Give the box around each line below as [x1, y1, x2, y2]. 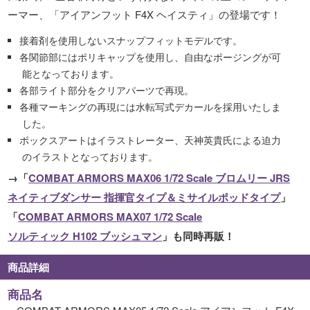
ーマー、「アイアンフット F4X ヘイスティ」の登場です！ [8, 6, 282, 21]
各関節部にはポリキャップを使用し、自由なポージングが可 [19, 50, 282, 64]
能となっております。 [22, 66, 120, 80]
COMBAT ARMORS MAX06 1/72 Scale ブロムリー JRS [28, 170, 291, 185]
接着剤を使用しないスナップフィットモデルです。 [19, 33, 243, 47]
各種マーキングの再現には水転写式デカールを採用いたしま [19, 100, 282, 113]
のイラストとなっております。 [22, 149, 158, 163]
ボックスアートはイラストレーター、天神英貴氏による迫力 [19, 133, 282, 147]
